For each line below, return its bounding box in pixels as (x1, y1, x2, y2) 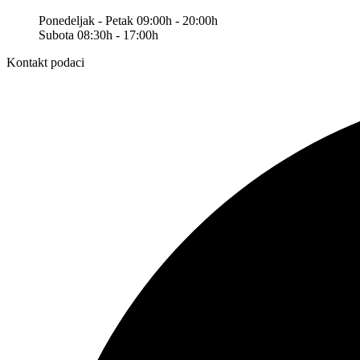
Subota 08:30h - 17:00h (39, 27, 158, 42)
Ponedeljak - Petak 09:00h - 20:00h (39, 13, 218, 27)
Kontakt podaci (6, 55, 84, 69)
